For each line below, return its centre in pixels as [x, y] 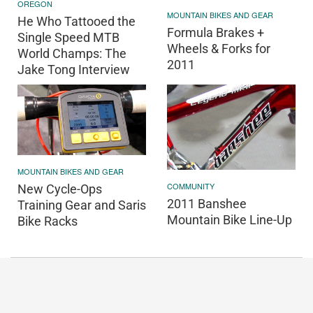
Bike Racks [48, 221]
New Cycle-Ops [60, 189]
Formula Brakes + [216, 32]
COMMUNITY [191, 186]
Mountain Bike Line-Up [230, 220]
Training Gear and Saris [82, 205]
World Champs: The [72, 54]
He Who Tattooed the [77, 22]
